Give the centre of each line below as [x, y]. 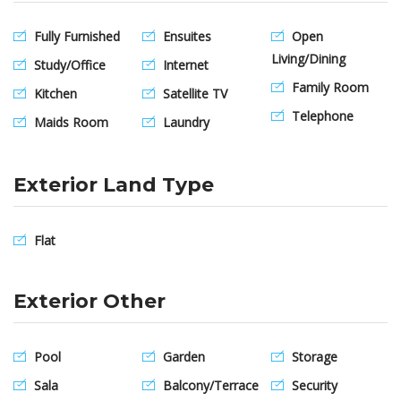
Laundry [184, 122]
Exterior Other [90, 302]
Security [313, 386]
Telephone [321, 116]
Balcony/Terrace [209, 386]
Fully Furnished [75, 36]
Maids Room [69, 122]
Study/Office [68, 65]
